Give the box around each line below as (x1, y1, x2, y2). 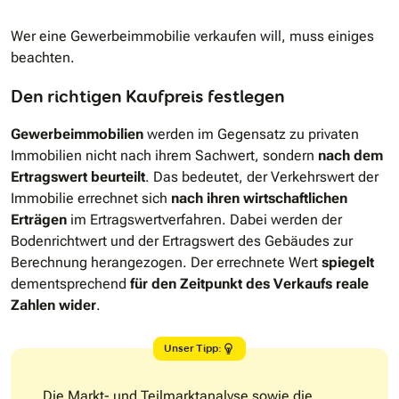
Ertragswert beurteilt (11, 167, 145, 185)
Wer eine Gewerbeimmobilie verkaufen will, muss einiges (11, 27, 374, 45)
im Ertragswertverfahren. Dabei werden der (67, 210, 342, 228)
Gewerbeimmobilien (11, 125, 143, 142)
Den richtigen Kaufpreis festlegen (11, 84, 285, 108)
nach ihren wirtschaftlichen (171, 189, 347, 207)
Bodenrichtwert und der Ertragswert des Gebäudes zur (11, 232, 353, 249)
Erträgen (11, 210, 67, 228)
